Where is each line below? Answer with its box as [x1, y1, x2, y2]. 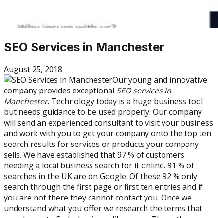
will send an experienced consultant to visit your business [4, 117, 213, 128]
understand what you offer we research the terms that [4, 202, 202, 214]
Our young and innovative [112, 74, 207, 85]
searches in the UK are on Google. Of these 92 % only [4, 170, 197, 182]
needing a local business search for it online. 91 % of [4, 160, 194, 171]
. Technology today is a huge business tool [48, 95, 203, 107]
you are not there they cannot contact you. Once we [4, 192, 192, 203]
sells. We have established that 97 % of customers [4, 149, 184, 160]
